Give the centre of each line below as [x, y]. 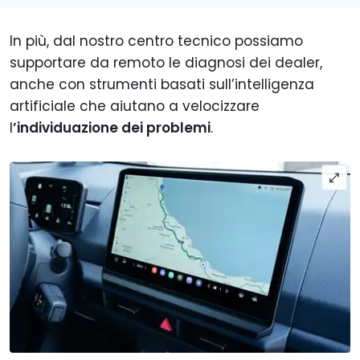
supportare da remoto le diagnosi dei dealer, [166, 62]
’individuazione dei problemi [112, 127]
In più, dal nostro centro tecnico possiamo [156, 41]
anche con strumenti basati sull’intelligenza [162, 84]
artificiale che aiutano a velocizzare [135, 106]
